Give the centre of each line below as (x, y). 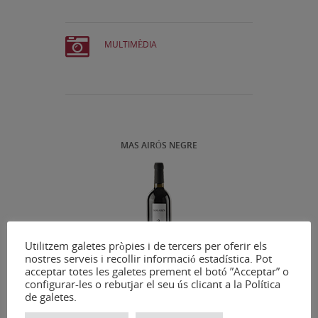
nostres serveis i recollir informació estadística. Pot (148, 258)
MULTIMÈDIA (131, 44)
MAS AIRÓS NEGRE (159, 145)
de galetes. (51, 296)
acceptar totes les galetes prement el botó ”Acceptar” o (157, 271)
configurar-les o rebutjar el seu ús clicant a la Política (153, 284)
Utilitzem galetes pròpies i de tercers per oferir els (146, 245)
